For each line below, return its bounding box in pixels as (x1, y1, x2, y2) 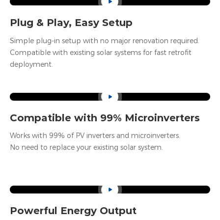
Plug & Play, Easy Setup (10, 16, 133, 28)
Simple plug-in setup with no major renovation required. (10, 36, 199, 45)
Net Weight (17, 4, 55, 14)
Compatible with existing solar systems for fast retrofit (10, 48, 192, 57)
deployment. (10, 59, 53, 69)
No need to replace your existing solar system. (10, 143, 163, 152)
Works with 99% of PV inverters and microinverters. (10, 131, 180, 140)
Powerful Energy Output (10, 205, 137, 217)
